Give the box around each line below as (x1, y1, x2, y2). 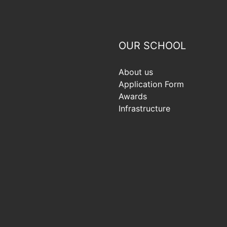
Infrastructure (119, 103, 170, 114)
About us (119, 67, 153, 78)
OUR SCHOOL (119, 40, 186, 52)
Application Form (119, 79, 184, 90)
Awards (119, 91, 147, 102)
